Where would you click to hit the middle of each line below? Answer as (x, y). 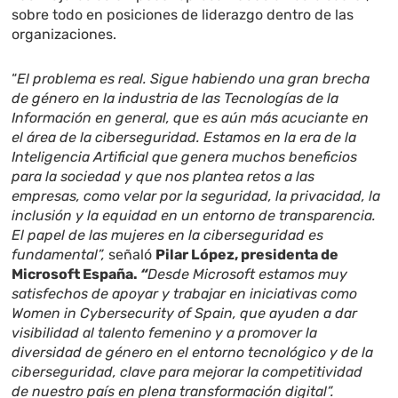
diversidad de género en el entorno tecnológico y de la (193, 353)
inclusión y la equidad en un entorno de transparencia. (194, 216)
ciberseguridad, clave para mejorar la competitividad (187, 372)
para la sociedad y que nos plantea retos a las (163, 177)
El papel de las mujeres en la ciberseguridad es (168, 235)
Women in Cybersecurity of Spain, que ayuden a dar (185, 314)
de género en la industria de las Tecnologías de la (175, 99)
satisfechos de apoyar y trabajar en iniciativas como (185, 294)
